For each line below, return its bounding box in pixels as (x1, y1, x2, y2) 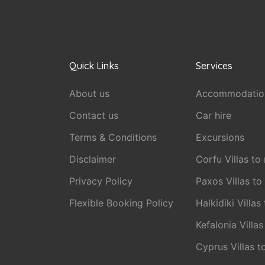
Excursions (195, 131, 244, 143)
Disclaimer (69, 153, 116, 165)
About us (69, 88, 109, 99)
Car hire (195, 109, 231, 121)
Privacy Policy (69, 175, 132, 187)
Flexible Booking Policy (69, 197, 173, 209)
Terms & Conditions (69, 131, 157, 143)
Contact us (69, 109, 118, 121)
